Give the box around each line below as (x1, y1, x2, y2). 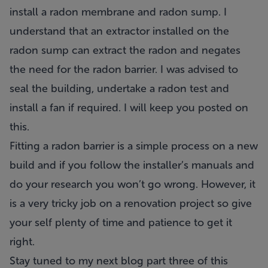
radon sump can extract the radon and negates (10, 44, 240, 57)
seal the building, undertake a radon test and (10, 82, 229, 95)
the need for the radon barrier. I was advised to (10, 63, 238, 76)
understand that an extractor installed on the (10, 25, 229, 38)
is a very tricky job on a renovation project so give (10, 197, 252, 210)
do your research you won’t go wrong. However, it (10, 178, 255, 191)
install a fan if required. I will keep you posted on (10, 101, 248, 114)
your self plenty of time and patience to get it (10, 216, 232, 229)
